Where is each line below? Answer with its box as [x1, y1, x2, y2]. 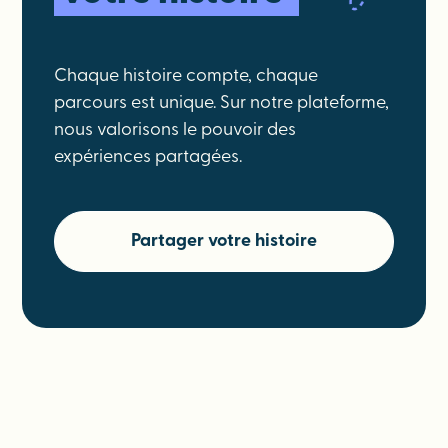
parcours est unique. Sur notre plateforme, [54, 94, 390, 113]
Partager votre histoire [131, 232, 317, 251]
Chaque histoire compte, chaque [54, 67, 319, 86]
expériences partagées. [54, 148, 243, 167]
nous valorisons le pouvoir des [54, 121, 297, 140]
